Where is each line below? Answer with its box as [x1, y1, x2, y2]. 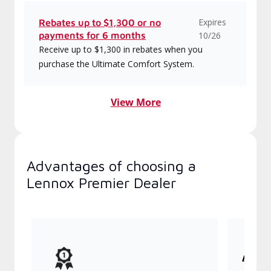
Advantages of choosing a [27, 157, 196, 174]
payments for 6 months [39, 30, 146, 41]
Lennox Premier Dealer [27, 174, 176, 191]
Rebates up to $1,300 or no [39, 17, 161, 28]
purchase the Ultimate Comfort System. [39, 58, 194, 70]
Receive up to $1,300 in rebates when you [39, 44, 203, 55]
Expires [198, 16, 226, 28]
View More [110, 96, 161, 109]
